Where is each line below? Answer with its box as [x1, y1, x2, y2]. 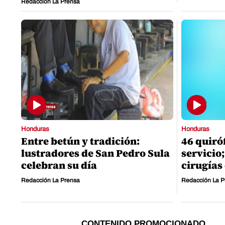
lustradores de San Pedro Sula [21, 146, 170, 161]
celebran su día [21, 158, 97, 173]
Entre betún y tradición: [21, 134, 140, 149]
